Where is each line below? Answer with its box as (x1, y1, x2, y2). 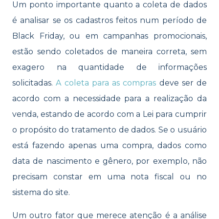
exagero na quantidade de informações (12, 63, 207, 72)
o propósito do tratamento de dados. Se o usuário (12, 125, 207, 135)
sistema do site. (12, 188, 70, 197)
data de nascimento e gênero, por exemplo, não (12, 156, 207, 166)
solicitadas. (12, 78, 56, 88)
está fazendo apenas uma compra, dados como (12, 141, 207, 151)
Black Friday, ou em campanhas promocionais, (12, 31, 207, 41)
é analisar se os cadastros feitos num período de (12, 16, 207, 25)
